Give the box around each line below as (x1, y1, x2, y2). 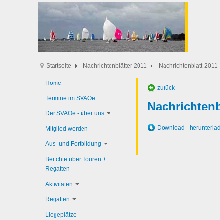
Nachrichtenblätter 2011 (83, 62, 147, 69)
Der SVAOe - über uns (45, 110, 104, 117)
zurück (157, 84, 175, 91)
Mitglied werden (45, 125, 88, 132)
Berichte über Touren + (45, 156, 106, 163)
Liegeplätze (45, 211, 77, 218)
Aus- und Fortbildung (45, 140, 101, 147)
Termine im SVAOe (45, 95, 95, 102)
